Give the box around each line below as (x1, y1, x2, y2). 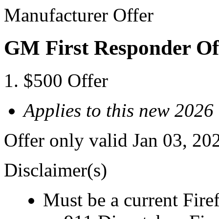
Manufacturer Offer (4, 4, 153, 25)
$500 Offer (23, 69, 108, 91)
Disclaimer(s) (4, 159, 107, 180)
